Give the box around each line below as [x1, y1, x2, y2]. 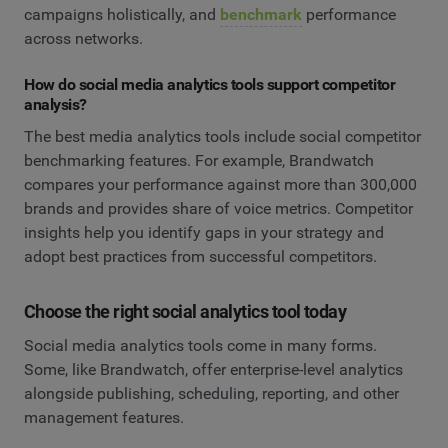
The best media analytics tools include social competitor [24, 126, 421, 146]
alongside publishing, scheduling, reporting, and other [24, 383, 399, 403]
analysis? [24, 95, 87, 115]
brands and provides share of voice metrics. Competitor [24, 198, 413, 218]
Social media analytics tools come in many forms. [24, 335, 377, 355]
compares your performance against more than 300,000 [24, 174, 417, 194]
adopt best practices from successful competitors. [24, 246, 377, 266]
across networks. [24, 29, 143, 49]
